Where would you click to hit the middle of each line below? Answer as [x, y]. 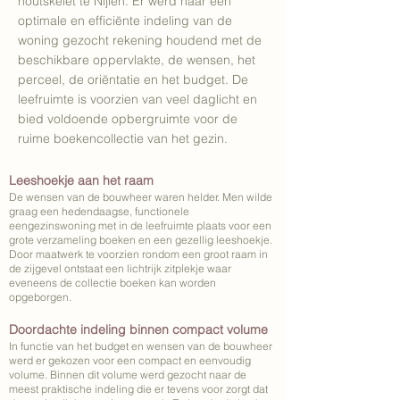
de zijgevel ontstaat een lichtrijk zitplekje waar [120, 268]
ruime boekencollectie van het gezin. [125, 138]
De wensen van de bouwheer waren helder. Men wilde [141, 197]
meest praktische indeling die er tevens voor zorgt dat [138, 389]
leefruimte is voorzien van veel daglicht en [137, 99]
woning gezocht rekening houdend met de [140, 40]
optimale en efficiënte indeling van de [125, 21]
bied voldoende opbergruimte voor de [128, 119]
